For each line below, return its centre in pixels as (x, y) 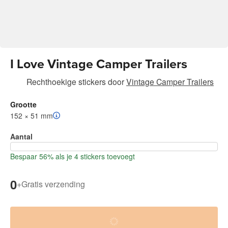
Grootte (23, 104)
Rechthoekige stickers (66, 81)
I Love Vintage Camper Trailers (99, 64)
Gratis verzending (53, 184)
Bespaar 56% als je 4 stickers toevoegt (73, 156)
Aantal (21, 136)
